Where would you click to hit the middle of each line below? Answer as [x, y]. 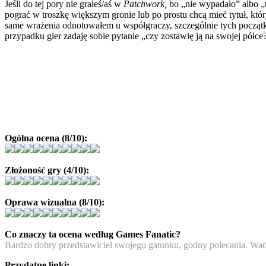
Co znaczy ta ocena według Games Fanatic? [93, 234]
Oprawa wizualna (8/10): [55, 202]
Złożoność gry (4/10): [47, 170]
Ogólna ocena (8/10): [46, 138]
